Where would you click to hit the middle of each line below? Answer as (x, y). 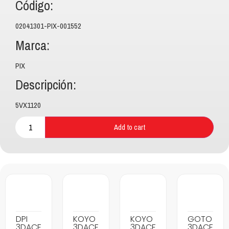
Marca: (32, 45)
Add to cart (129, 127)
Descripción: (46, 85)
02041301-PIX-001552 (48, 26)
